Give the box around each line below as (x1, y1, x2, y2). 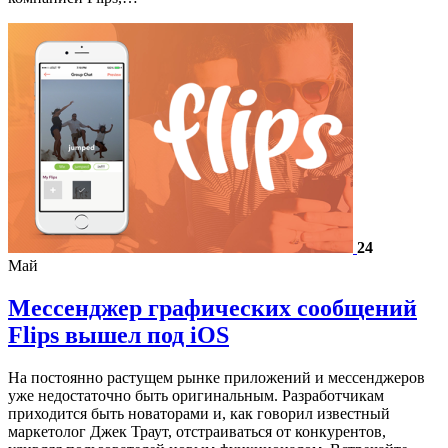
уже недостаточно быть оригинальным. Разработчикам (8, 386, 384, 404)
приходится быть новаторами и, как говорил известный (8, 404, 390, 422)
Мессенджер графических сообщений (8, 294, 417, 321)
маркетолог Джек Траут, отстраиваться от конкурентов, (8, 422, 386, 440)
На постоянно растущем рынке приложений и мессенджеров (8, 368, 425, 386)
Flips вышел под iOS (8, 321, 229, 348)
